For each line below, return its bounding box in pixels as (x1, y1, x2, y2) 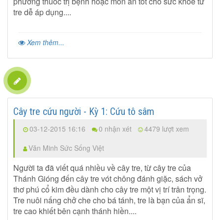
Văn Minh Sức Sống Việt (28, 143, 105, 153)
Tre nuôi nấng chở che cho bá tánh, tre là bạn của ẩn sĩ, (13, 194, 206, 206)
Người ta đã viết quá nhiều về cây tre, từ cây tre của (13, 162, 192, 174)
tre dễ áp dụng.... (13, 6, 72, 18)
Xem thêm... (25, 37, 65, 48)
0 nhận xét (99, 124, 132, 134)
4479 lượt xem (144, 124, 190, 134)
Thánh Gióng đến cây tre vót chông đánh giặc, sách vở (13, 173, 203, 185)
